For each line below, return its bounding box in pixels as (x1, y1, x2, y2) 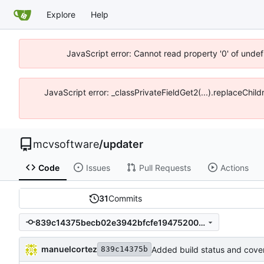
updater (103, 138, 143, 150)
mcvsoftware (33, 138, 99, 150)
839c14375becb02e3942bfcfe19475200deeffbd (198, 217, 205, 227)
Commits (108, 193, 143, 204)
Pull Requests (138, 162, 191, 173)
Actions (220, 162, 249, 173)
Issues (85, 162, 110, 173)
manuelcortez (41, 243, 97, 254)
